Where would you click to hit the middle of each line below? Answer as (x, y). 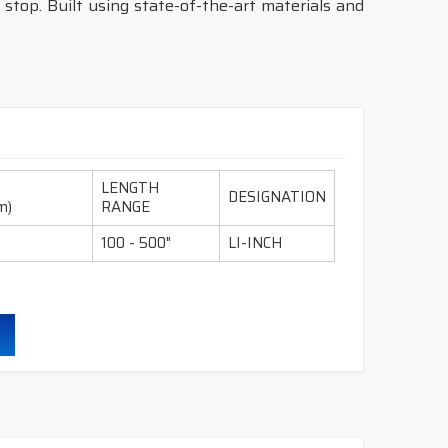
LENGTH (130, 188)
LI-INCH (255, 243)
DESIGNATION (277, 197)
